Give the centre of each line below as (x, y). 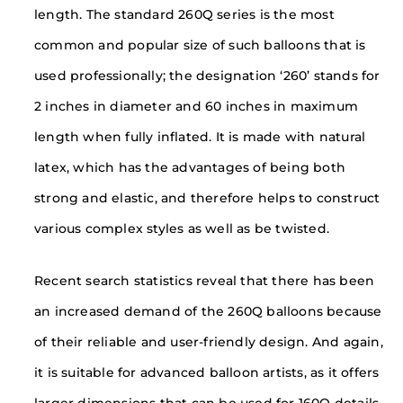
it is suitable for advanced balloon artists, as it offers (207, 372)
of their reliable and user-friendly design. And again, (209, 341)
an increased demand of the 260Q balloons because (208, 311)
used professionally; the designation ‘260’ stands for (207, 75)
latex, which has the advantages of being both (190, 167)
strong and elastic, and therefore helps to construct (207, 197)
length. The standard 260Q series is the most (184, 14)
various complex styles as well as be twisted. (182, 228)
